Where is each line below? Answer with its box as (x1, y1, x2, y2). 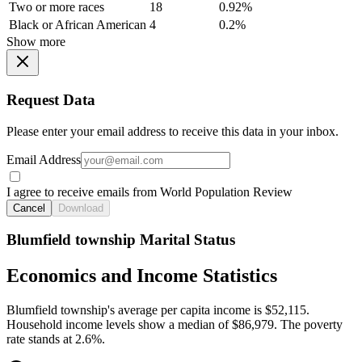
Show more (6, 35, 65, 49)
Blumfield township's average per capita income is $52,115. (6, 303, 309, 318)
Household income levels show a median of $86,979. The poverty (6, 318, 343, 332)
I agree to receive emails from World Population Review (6, 184, 293, 199)
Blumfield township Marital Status (6, 231, 235, 249)
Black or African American (9, 18, 146, 32)
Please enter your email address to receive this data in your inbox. (6, 124, 339, 138)
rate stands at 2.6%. (6, 332, 105, 347)
